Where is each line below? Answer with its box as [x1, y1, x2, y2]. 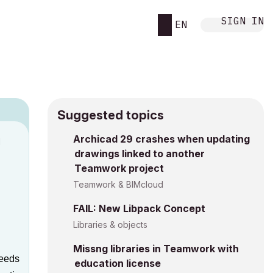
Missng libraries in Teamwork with [73, 243, 239, 255]
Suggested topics [57, 108, 164, 122]
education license [74, 257, 161, 269]
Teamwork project [74, 162, 164, 174]
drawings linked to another [74, 147, 205, 160]
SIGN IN [221, 14, 264, 27]
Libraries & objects [73, 219, 147, 230]
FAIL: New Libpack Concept [73, 202, 205, 214]
